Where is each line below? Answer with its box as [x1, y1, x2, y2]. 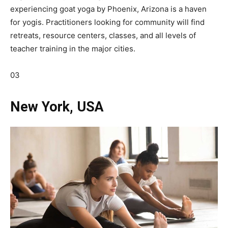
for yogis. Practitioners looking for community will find [10, 17, 205, 27]
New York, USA [10, 98, 104, 115]
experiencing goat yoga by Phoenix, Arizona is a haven [10, 4, 207, 14]
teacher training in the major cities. [10, 43, 135, 53]
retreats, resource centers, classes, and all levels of [10, 30, 196, 40]
